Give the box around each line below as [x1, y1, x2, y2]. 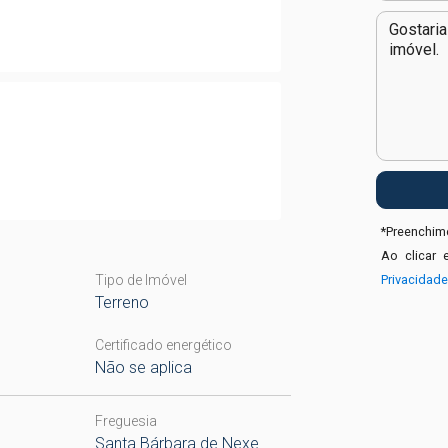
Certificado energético [94, 337, 232, 353]
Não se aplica [94, 358, 192, 377]
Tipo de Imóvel [94, 272, 187, 288]
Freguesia [94, 413, 157, 429]
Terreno [94, 293, 149, 312]
